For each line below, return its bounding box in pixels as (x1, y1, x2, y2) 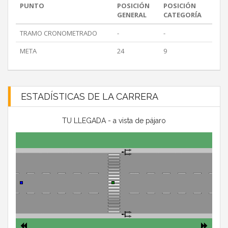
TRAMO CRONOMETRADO (20, 28, 97, 38)
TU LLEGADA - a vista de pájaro (62, 117, 166, 125)
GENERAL (117, 10, 147, 20)
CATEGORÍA (163, 10, 202, 20)
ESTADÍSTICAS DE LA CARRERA (21, 91, 158, 102)
